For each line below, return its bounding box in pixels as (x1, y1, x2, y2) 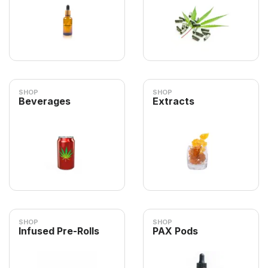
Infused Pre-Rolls (19, 225, 99, 237)
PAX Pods (153, 225, 198, 237)
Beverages (19, 95, 71, 107)
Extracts (153, 95, 194, 107)
